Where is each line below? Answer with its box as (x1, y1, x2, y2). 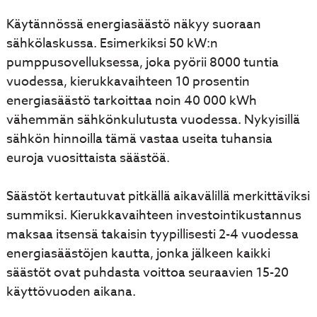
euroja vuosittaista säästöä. (6, 149, 170, 168)
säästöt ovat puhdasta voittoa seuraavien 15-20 (6, 263, 289, 282)
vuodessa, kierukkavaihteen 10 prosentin (6, 72, 250, 91)
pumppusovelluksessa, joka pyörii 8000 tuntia (6, 53, 279, 72)
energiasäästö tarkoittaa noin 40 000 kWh (6, 91, 257, 110)
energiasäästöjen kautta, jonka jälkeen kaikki (6, 244, 270, 263)
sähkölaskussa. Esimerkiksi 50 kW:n (6, 34, 218, 53)
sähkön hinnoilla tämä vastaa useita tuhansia (6, 129, 272, 149)
